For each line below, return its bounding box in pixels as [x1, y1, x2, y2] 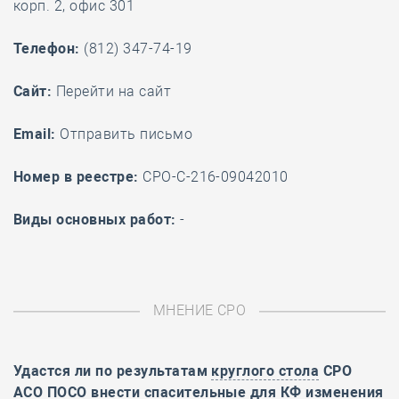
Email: [13, 126, 56, 142]
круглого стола [211, 362, 320, 379]
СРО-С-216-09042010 [138, 168, 289, 185]
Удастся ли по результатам [13, 362, 212, 379]
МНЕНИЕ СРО [152, 302, 247, 319]
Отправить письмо [60, 126, 193, 142]
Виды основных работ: [13, 211, 176, 228]
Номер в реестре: [13, 168, 139, 185]
